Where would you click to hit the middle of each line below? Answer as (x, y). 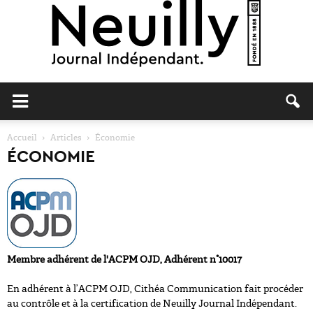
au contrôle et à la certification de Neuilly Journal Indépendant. (152, 303)
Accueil (22, 138)
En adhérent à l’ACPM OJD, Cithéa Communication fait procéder (155, 289)
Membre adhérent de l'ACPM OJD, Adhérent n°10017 (124, 259)
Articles (66, 138)
